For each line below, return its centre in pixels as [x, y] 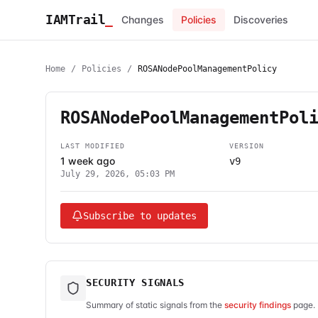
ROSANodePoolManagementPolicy [207, 69]
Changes [142, 20]
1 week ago [88, 161]
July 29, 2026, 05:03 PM [117, 174]
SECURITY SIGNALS [136, 283]
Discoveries [261, 20]
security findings [258, 305]
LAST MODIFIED [93, 146]
